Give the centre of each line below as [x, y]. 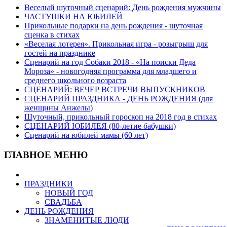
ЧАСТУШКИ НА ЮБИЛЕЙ [73, 17]
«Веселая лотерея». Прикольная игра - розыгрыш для [116, 44]
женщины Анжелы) [59, 108]
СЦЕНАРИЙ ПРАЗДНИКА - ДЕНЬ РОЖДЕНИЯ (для [119, 99]
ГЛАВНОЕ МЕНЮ [46, 155]
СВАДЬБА [63, 202]
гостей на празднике [60, 53]
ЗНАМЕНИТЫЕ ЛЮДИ [87, 220]
